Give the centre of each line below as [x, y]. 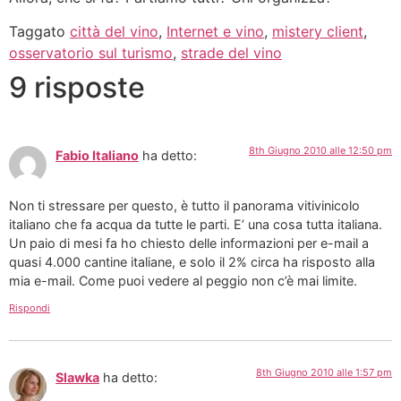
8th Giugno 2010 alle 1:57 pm [324, 372]
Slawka [77, 377]
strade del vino [231, 52]
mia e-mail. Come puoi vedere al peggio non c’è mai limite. [183, 281]
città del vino [114, 31]
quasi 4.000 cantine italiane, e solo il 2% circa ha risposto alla [192, 262]
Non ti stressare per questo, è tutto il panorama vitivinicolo [184, 206]
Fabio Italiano [97, 155]
